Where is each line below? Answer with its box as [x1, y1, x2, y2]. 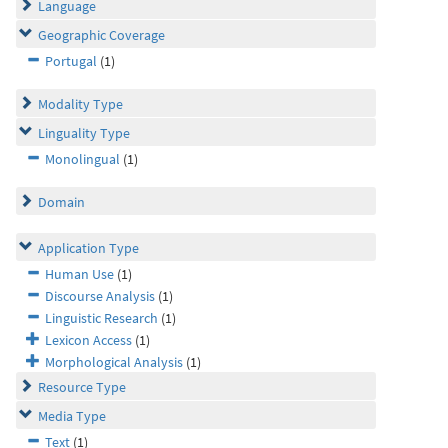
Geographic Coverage [38, 26, 165, 44]
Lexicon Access [45, 331, 132, 349]
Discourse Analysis [45, 287, 155, 305]
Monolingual [45, 150, 120, 168]
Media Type [38, 407, 106, 425]
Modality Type [38, 95, 123, 113]
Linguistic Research [45, 309, 158, 327]
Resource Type [38, 378, 126, 396]
